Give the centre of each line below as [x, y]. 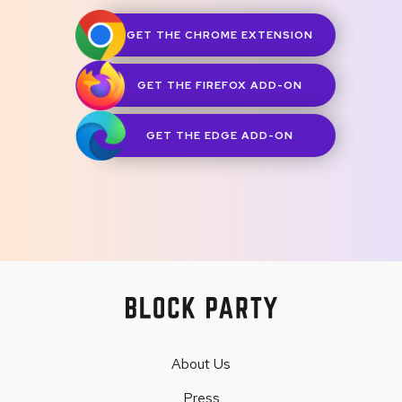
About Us [201, 363]
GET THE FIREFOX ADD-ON [220, 85]
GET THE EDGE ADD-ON [220, 135]
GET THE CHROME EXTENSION [220, 35]
